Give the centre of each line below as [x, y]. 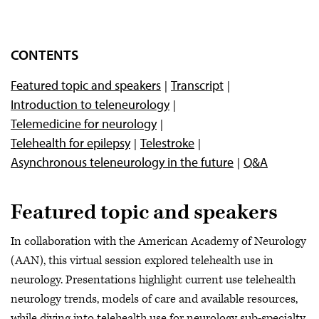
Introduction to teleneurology [90, 104]
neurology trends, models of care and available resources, [154, 299]
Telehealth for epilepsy [70, 143]
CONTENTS [45, 54]
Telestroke [167, 143]
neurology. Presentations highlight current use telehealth [153, 280]
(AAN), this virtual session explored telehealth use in [142, 261]
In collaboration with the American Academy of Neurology [158, 241]
